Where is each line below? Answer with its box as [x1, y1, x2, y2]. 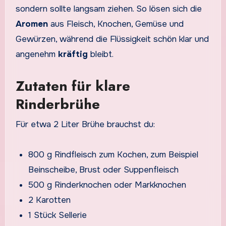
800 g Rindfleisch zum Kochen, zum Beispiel [28, 149, 199, 160]
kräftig [58, 49, 88, 60]
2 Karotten [28, 194, 71, 205]
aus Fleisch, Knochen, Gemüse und [47, 19, 184, 30]
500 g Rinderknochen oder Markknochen [28, 179, 187, 190]
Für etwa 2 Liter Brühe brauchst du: [15, 119, 155, 130]
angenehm [15, 49, 58, 60]
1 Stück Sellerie [28, 209, 87, 220]
